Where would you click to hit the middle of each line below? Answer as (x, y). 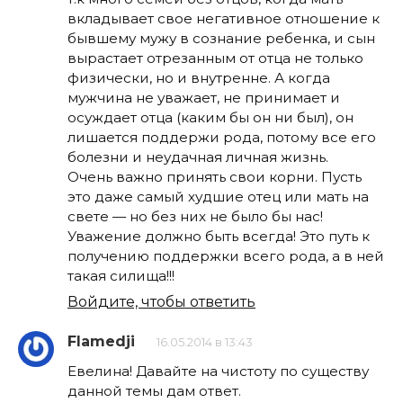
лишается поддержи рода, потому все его (222, 137)
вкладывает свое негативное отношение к (224, 18)
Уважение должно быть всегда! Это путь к (219, 236)
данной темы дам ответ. (154, 391)
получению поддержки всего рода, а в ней (226, 255)
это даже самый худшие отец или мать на (218, 196)
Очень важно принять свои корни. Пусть (215, 176)
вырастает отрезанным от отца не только (215, 58)
